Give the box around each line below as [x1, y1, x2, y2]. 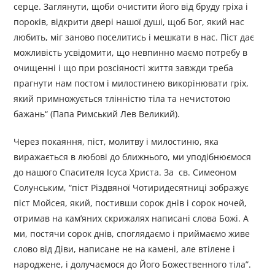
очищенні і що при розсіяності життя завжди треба [14, 62, 234, 74]
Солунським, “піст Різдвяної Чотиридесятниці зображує [14, 182, 249, 194]
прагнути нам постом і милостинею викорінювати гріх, [14, 77, 249, 90]
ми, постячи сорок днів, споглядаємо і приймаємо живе [14, 228, 250, 240]
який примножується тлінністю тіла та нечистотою [14, 93, 231, 105]
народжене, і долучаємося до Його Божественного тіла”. [14, 258, 252, 271]
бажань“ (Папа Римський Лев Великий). [14, 108, 180, 120]
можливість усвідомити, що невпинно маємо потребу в [14, 47, 248, 59]
